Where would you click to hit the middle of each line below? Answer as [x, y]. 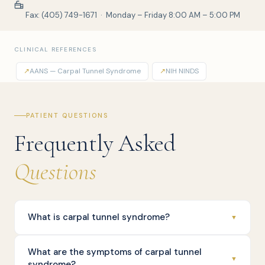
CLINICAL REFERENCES [55, 49]
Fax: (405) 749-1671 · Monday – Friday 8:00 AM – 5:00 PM [132, 15]
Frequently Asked [95, 143]
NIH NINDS [182, 71]
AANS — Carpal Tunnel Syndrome [85, 71]
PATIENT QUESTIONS [67, 115]
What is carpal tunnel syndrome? [99, 217]
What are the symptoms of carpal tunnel [115, 252]
